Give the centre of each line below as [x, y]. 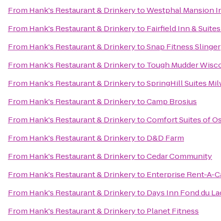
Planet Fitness [173, 211]
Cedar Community [179, 156]
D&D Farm [165, 138]
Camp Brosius [172, 101]
